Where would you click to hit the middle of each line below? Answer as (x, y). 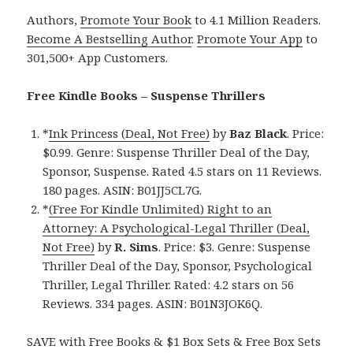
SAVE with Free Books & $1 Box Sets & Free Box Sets (174, 342)
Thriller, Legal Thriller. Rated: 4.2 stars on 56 (169, 285)
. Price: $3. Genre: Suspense (235, 247)
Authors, (54, 20)
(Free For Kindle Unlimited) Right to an (161, 209)
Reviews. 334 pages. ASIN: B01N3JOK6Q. (153, 304)
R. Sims (137, 247)
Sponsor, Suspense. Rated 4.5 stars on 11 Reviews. (182, 171)
